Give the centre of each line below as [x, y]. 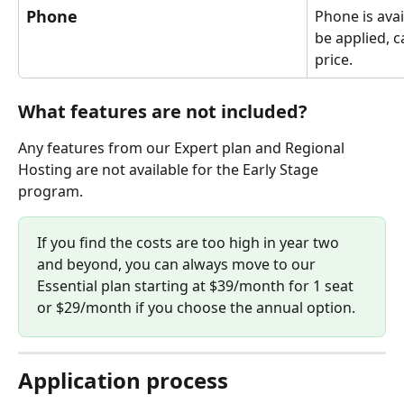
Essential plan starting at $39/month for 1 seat [197, 286]
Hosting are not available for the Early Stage [170, 170]
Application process [123, 381]
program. [50, 192]
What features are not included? [163, 112]
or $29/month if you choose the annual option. [196, 308]
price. [334, 60]
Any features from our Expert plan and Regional [183, 148]
